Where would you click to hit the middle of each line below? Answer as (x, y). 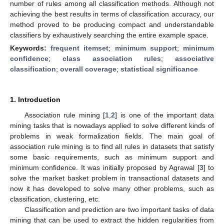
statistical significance (159, 69)
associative (194, 58)
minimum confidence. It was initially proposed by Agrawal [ (105, 167)
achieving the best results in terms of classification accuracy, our (112, 14)
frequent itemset (80, 48)
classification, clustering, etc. (55, 199)
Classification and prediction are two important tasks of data (119, 209)
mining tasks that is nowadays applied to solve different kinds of (112, 125)
